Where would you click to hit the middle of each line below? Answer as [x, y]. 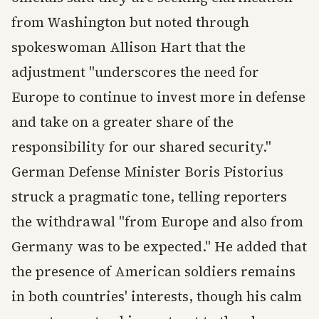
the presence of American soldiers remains [153, 271]
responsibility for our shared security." [141, 147]
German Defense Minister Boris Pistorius [147, 172]
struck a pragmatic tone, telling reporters [149, 197]
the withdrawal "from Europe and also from [157, 221]
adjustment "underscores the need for [135, 72]
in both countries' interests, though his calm [157, 296]
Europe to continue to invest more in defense [158, 97]
